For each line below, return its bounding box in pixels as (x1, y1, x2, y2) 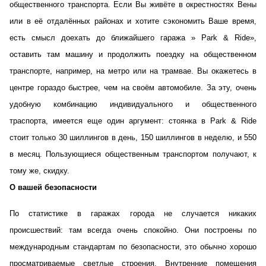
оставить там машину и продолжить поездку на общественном (9, 50, 256, 59)
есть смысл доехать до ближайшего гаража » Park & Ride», (9, 33, 256, 42)
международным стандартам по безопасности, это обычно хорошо (9, 242, 256, 251)
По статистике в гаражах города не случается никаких (9, 209, 256, 218)
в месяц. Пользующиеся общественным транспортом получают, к (9, 150, 256, 159)
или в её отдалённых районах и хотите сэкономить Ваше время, (9, 17, 256, 26)
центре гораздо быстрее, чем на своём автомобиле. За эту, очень (9, 83, 256, 92)
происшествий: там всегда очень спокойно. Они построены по (9, 226, 256, 235)
